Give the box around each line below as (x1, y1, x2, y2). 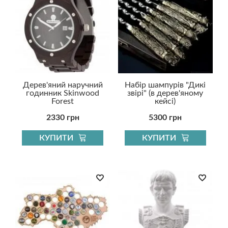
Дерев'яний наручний (22, 80, 103, 89)
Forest (51, 97, 74, 105)
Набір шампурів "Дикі (125, 80, 206, 89)
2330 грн (46, 113, 79, 122)
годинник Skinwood (26, 89, 100, 97)
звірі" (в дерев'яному (127, 89, 204, 97)
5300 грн (149, 113, 182, 122)
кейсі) (155, 97, 176, 105)
